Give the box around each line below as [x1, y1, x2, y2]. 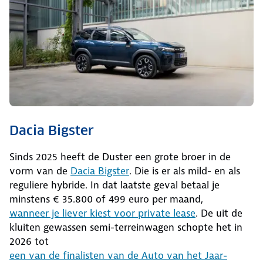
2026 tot [9, 234, 49, 248]
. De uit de [195, 206, 242, 220]
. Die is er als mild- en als [129, 164, 240, 177]
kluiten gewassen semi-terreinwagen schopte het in [9, 220, 242, 234]
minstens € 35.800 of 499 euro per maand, [9, 192, 203, 205]
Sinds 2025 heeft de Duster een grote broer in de [9, 150, 231, 163]
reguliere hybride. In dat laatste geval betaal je [9, 178, 220, 191]
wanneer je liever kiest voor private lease [9, 206, 195, 220]
